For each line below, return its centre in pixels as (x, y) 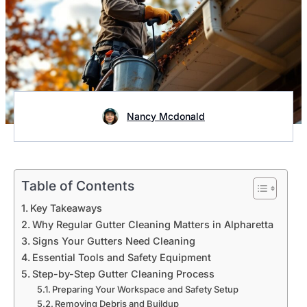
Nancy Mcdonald (166, 116)
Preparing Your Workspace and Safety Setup (146, 289)
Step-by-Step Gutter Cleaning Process (123, 273)
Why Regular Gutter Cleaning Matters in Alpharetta (152, 224)
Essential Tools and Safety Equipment (121, 257)
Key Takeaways (66, 208)
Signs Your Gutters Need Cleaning (113, 241)
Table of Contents (78, 185)
